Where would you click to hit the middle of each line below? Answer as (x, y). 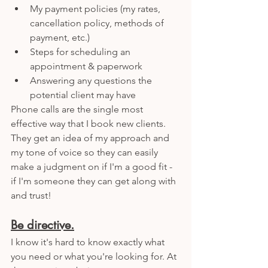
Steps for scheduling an (81, 51)
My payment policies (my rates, (96, 8)
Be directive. (42, 225)
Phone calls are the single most (78, 109)
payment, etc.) (61, 37)
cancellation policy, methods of (98, 23)
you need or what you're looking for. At (95, 256)
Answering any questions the (92, 80)
